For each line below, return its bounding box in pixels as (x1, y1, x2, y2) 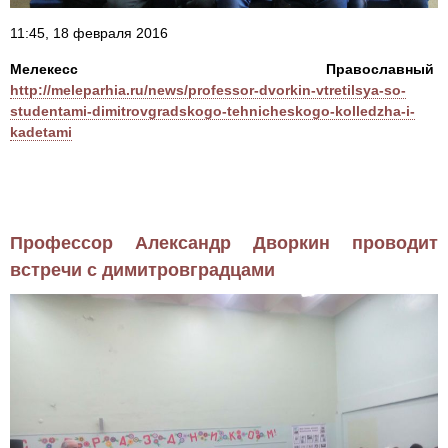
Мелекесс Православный (10, 61, 434, 78)
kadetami (10, 124, 72, 141)
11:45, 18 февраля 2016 (10, 25, 168, 42)
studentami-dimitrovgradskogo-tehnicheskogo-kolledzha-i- (10, 103, 415, 120)
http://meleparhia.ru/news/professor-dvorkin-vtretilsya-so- (10, 82, 406, 99)
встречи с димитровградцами (10, 260, 275, 281)
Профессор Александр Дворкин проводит (10, 233, 438, 254)
